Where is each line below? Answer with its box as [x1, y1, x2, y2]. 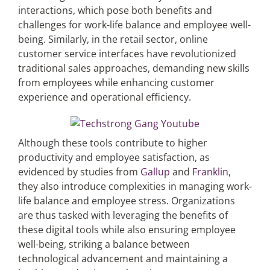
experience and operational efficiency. [17, 90, 191, 104]
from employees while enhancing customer [17, 76, 215, 89]
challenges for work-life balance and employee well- [17, 18, 251, 31]
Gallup [140, 165, 172, 178]
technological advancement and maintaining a [17, 252, 228, 265]
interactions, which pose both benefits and [17, 4, 212, 17]
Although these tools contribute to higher [17, 136, 207, 149]
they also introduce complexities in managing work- [17, 180, 252, 193]
